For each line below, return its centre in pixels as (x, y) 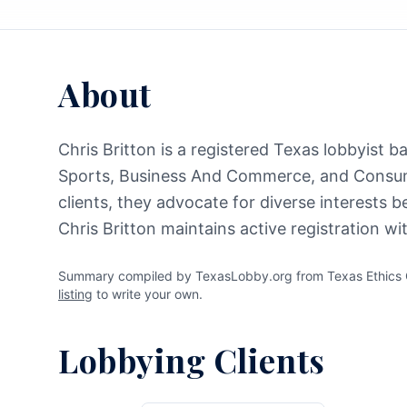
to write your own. (148, 294)
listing (75, 294)
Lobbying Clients (192, 360)
